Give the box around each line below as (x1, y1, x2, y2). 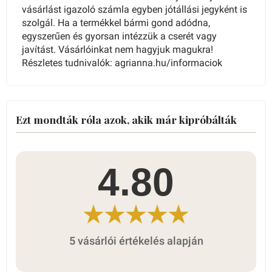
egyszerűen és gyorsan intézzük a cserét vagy (22, 30, 217, 42)
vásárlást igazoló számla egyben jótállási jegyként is (22, 4, 247, 16)
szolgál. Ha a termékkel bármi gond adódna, (22, 17, 210, 29)
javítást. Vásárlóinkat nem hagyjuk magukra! (22, 44, 213, 56)
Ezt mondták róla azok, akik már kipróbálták (16, 112, 237, 127)
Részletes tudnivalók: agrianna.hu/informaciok (22, 57, 222, 69)
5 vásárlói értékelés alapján (69, 235, 203, 248)
